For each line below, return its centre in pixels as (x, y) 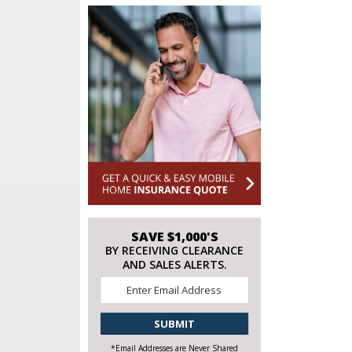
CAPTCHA (197, 314)
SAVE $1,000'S (174, 236)
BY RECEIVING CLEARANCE (174, 250)
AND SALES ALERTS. (174, 264)
